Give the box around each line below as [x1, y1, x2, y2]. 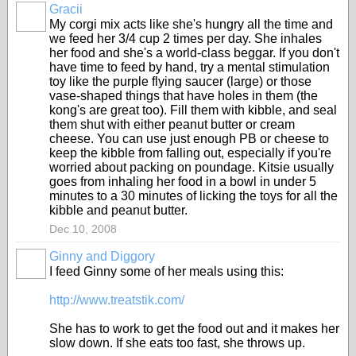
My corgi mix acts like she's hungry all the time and [49, 17, 333, 31]
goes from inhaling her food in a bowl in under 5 [49, 175, 316, 188]
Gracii [49, 2, 83, 16]
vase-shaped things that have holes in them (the [49, 89, 318, 103]
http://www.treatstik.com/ [49, 293, 184, 307]
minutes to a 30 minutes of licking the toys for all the [49, 189, 338, 203]
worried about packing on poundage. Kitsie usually [49, 161, 334, 174]
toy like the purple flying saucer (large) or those [49, 75, 311, 88]
